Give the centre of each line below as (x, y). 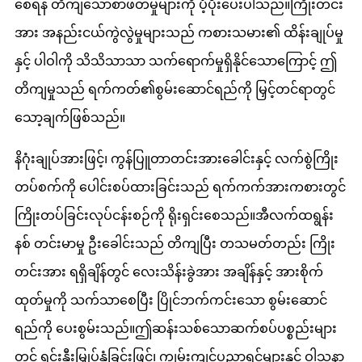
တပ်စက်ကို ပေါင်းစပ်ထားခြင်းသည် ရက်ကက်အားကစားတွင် (180, 187)
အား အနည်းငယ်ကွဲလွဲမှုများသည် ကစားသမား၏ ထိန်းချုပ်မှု (179, 33)
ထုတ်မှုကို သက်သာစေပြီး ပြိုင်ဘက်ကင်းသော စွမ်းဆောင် (171, 301)
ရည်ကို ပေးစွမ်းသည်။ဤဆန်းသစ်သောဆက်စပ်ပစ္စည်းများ (176, 329)
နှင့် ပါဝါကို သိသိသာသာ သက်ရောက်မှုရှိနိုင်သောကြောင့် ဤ (176, 61)
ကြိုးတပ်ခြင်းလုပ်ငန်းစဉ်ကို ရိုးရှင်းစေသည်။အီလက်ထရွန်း (174, 216)
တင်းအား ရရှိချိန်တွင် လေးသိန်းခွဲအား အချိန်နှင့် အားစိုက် (169, 272)
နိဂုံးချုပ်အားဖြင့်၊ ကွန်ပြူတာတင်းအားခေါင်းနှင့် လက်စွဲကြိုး (177, 159)
